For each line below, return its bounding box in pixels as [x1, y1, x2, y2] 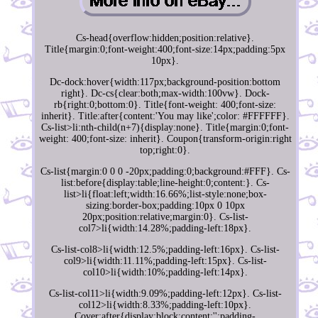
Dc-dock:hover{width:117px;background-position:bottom [50, 77, 281, 88]
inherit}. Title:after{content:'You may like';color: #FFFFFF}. [40, 111, 290, 122]
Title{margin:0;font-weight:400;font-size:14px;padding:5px [45, 44, 286, 55]
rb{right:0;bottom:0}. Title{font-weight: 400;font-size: [54, 99, 277, 111]
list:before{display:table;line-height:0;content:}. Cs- [60, 177, 270, 189]
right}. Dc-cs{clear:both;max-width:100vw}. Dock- [60, 88, 270, 99]
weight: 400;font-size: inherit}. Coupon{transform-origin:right [38, 133, 292, 145]
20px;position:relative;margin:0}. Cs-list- [82, 212, 248, 223]
